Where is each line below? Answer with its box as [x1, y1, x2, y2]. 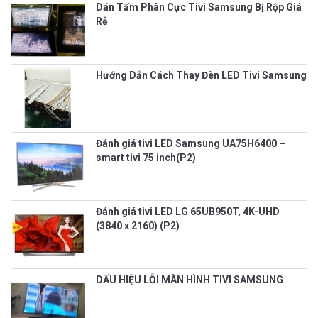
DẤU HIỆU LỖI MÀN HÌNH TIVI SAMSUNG [96, 273, 283, 285]
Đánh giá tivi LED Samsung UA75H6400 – [96, 137, 285, 149]
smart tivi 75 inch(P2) [96, 151, 196, 163]
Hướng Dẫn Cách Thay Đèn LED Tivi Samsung [96, 69, 307, 81]
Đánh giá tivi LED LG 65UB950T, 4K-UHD [96, 205, 280, 217]
